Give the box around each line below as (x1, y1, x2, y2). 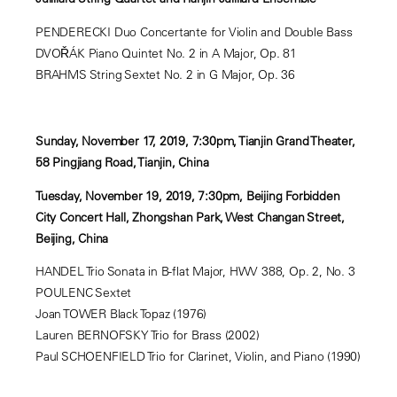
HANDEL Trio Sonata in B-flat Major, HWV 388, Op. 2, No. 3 (35, 263, 355, 280)
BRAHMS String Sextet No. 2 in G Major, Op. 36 (35, 66, 295, 82)
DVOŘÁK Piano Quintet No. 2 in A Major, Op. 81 (35, 44, 297, 61)
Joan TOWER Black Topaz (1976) (35, 306, 207, 323)
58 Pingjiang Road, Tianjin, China (35, 154, 209, 171)
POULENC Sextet (35, 284, 132, 301)
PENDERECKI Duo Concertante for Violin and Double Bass (35, 23, 353, 40)
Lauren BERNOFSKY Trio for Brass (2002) (35, 327, 260, 344)
